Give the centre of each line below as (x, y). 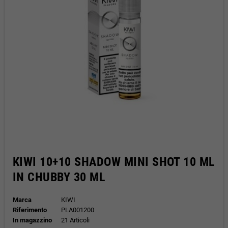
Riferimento (30, 210)
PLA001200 (77, 210)
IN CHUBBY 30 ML (59, 177)
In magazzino (32, 220)
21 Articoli (75, 220)
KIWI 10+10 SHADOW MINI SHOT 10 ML (114, 162)
